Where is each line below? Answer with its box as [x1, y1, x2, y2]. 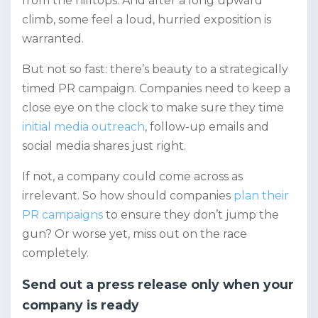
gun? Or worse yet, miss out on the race [22, 227, 247, 241]
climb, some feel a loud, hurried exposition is [22, 13, 271, 26]
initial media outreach [22, 120, 145, 133]
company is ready [22, 297, 139, 312]
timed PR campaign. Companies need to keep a [22, 82, 290, 95]
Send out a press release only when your [22, 277, 294, 292]
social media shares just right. [22, 139, 186, 153]
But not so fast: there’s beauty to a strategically [22, 62, 288, 76]
